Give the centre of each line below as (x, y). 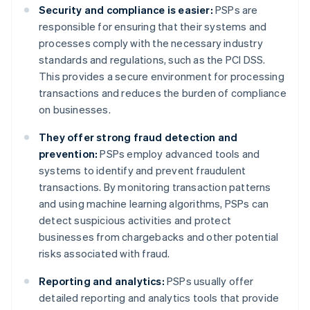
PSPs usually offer (209, 281)
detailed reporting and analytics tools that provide (159, 298)
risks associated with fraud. (104, 254)
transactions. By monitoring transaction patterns (155, 187)
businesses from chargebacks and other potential (159, 237)
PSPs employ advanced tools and (179, 154)
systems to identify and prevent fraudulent (143, 171)
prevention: (69, 154)
